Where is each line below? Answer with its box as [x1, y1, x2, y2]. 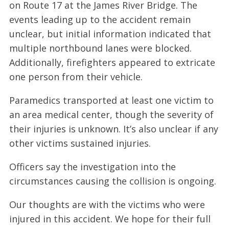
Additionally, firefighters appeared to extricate [9, 56, 215, 68]
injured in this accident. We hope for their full [9, 212, 211, 225]
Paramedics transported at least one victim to [9, 94, 214, 106]
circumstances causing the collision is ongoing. [9, 174, 216, 187]
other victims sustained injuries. [9, 136, 151, 149]
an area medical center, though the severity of [9, 108, 214, 121]
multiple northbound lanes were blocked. [9, 41, 192, 54]
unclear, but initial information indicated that [9, 27, 211, 40]
